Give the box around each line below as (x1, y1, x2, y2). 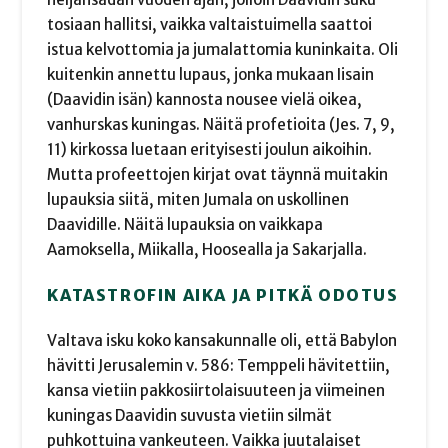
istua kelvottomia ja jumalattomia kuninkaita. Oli (47, 40, 399, 60)
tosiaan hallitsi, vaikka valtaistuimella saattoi (47, 15, 373, 35)
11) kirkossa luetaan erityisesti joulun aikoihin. (47, 140, 373, 160)
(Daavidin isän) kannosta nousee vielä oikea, (47, 90, 363, 110)
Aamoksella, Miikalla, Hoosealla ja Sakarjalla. (47, 240, 368, 260)
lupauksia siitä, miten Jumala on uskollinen (47, 190, 350, 210)
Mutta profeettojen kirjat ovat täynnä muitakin (47, 165, 389, 185)
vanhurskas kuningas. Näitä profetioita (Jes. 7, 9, (47, 115, 396, 135)
